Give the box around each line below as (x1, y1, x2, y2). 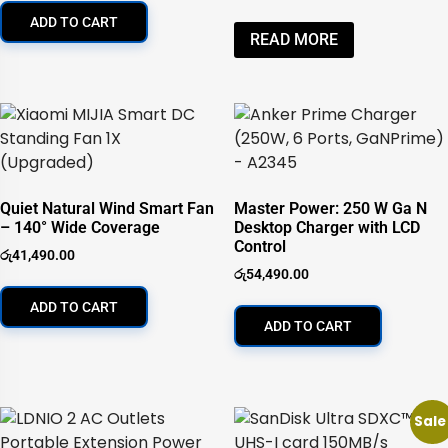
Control (234, 236, 286, 256)
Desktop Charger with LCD (234, 217, 420, 237)
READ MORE (250, 29, 338, 49)
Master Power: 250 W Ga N (234, 198, 427, 218)
